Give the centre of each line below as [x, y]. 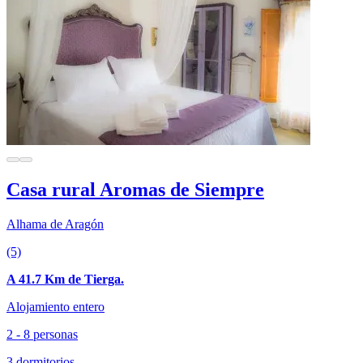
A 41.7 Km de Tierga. [65, 279]
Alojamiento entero [56, 306]
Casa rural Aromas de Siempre [135, 190]
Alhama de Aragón [55, 224]
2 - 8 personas [42, 334]
